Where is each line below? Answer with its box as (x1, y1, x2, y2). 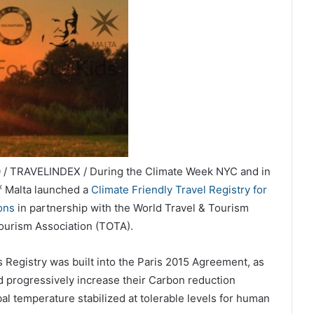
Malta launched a (1, 183, 91, 196)
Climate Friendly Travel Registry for (90, 183, 267, 196)
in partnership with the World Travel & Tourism (14, 201, 249, 214)
